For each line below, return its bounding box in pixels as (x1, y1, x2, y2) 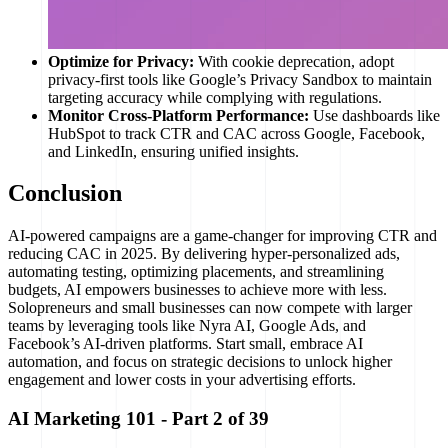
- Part (156, 408, 213, 430)
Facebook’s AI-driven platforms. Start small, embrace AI (8, 335, 363, 353)
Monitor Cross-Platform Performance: (48, 106, 309, 124)
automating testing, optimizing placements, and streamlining (8, 263, 384, 281)
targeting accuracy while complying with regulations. (48, 88, 382, 106)
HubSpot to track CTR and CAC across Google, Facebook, (48, 124, 425, 142)
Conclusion (8, 180, 122, 207)
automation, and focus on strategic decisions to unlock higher (8, 353, 392, 371)
